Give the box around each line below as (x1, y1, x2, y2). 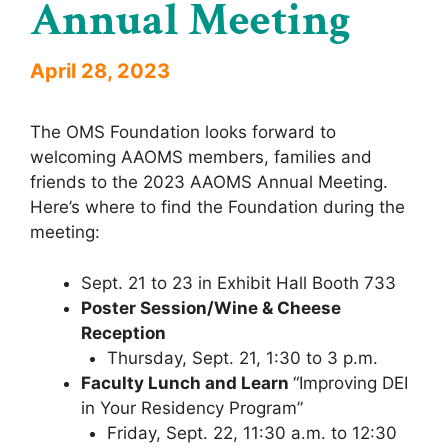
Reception (81, 322, 166, 343)
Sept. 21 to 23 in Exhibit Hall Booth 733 (81, 272, 396, 293)
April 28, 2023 (30, 59, 170, 84)
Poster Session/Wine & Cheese (81, 297, 341, 318)
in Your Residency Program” (81, 397, 303, 418)
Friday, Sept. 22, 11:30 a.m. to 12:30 (106, 422, 397, 443)
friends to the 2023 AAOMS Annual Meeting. (30, 172, 388, 193)
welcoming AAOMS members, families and (30, 147, 372, 168)
